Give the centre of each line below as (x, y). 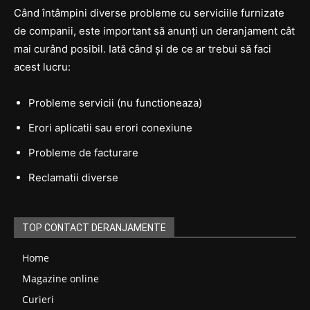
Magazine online (61, 278)
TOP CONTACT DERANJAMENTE (94, 227)
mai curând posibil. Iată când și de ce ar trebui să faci (143, 48)
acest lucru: (42, 66)
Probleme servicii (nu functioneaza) (115, 102)
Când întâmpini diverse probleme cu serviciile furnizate (149, 12)
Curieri (38, 299)
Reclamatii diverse (73, 177)
